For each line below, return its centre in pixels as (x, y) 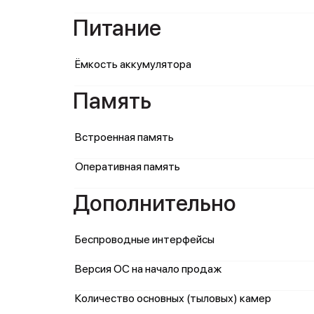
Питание (117, 28)
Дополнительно (155, 203)
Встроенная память (124, 137)
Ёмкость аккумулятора (133, 64)
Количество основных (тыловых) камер (173, 298)
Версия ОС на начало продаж (148, 269)
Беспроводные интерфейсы (145, 239)
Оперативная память (128, 166)
